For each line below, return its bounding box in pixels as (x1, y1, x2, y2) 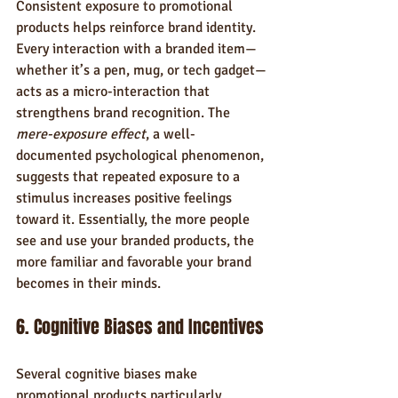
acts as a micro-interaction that (16, 83, 213, 100)
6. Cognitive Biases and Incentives (16, 314, 264, 340)
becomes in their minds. (16, 275, 161, 292)
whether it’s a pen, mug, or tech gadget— (16, 61, 267, 79)
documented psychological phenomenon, (16, 147, 267, 164)
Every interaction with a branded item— (16, 40, 257, 58)
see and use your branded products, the (16, 232, 258, 250)
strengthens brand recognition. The (16, 104, 234, 122)
